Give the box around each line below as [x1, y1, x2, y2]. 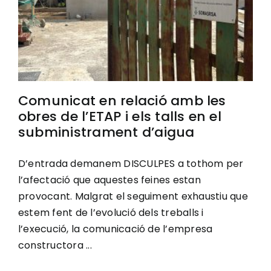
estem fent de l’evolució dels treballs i [18, 205, 204, 220]
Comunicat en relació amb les [18, 91, 226, 110]
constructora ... [18, 238, 92, 252]
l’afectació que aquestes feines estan [18, 172, 201, 187]
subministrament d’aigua [18, 122, 195, 142]
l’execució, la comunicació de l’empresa [18, 221, 213, 236]
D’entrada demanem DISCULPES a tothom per [18, 156, 244, 171]
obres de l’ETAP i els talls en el [18, 106, 221, 126]
